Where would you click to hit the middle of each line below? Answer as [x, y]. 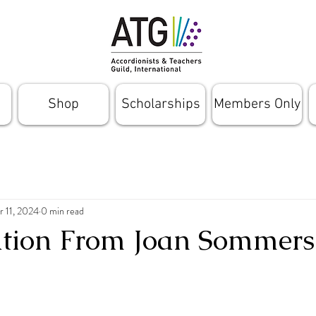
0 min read [62, 211]
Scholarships [160, 104]
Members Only [257, 104]
